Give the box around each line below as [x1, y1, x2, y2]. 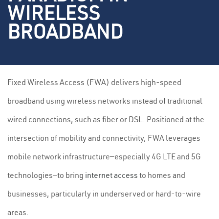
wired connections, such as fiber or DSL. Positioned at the [7, 114, 204, 124]
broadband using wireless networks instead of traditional [7, 96, 202, 106]
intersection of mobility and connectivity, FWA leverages [7, 133, 200, 143]
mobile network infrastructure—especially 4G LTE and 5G [7, 152, 201, 161]
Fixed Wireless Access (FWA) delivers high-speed [7, 77, 181, 87]
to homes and [138, 170, 185, 180]
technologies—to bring [7, 170, 85, 180]
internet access [85, 170, 138, 180]
